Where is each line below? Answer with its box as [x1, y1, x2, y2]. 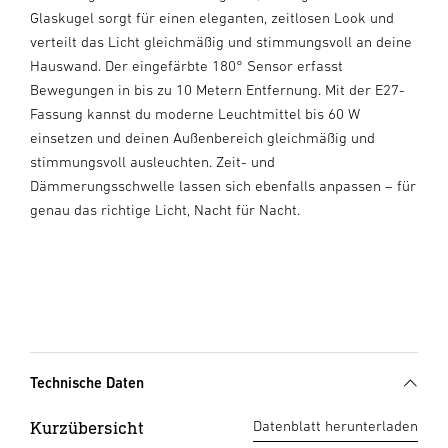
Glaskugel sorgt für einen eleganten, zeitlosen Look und [30, 9, 394, 26]
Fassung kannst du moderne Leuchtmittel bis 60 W [30, 105, 360, 122]
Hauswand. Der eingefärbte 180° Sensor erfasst [30, 57, 343, 74]
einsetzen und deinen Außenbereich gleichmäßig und [30, 129, 375, 146]
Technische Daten [30, 374, 144, 391]
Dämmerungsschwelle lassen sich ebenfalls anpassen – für [30, 177, 416, 194]
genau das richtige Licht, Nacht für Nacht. [30, 201, 300, 218]
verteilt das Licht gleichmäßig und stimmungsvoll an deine [30, 33, 412, 50]
